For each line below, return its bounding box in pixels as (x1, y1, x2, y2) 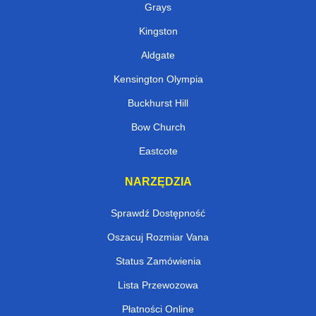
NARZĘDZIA (124, 176, 192, 188)
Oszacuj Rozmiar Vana (107, 231, 209, 243)
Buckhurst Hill (128, 97, 188, 109)
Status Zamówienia (115, 255, 201, 267)
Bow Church (130, 121, 186, 133)
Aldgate (141, 49, 175, 61)
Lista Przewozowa (118, 279, 198, 291)
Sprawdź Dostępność (111, 207, 205, 219)
